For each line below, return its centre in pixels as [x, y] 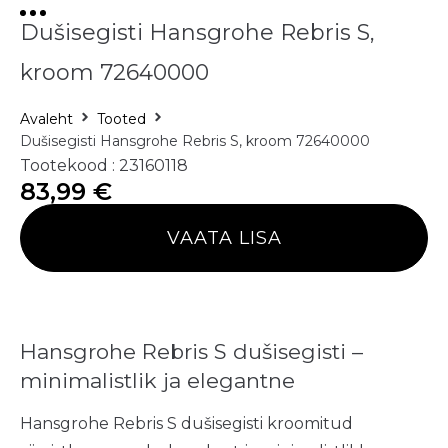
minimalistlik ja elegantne [157, 380]
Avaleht [46, 118]
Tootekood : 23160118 [104, 165]
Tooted [121, 118]
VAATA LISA [224, 237]
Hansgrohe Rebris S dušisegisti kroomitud [186, 423]
